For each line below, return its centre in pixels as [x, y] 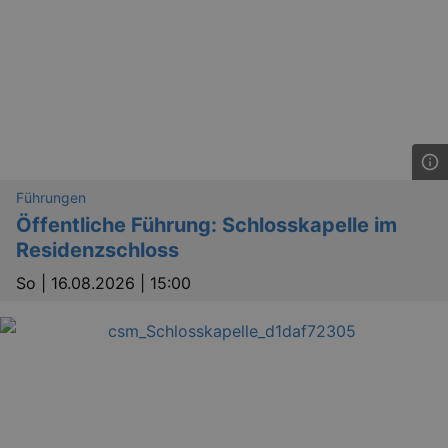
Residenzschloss [97, 250]
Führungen [51, 198]
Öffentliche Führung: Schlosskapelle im [206, 225]
